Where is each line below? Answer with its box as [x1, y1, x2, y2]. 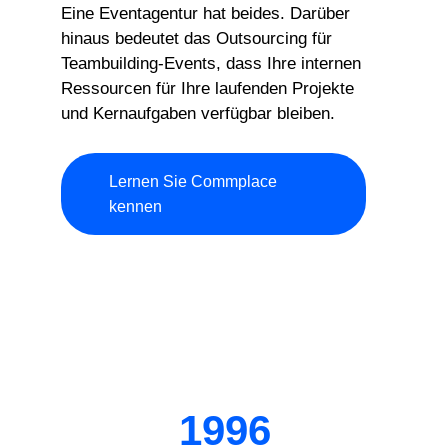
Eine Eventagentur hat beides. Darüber [61, 3, 351, 23]
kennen [109, 198, 163, 216]
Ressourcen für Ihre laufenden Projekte [61, 78, 355, 98]
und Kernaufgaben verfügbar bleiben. [61, 103, 336, 123]
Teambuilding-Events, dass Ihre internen [61, 53, 362, 73]
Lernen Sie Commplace [109, 173, 278, 191]
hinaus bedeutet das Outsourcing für [61, 28, 333, 48]
